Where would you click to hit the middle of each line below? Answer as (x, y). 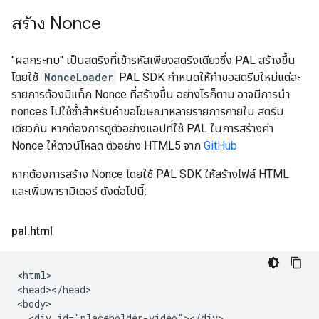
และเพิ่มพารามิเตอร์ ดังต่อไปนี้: (79, 191)
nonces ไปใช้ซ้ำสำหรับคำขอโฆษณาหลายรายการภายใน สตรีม (147, 111)
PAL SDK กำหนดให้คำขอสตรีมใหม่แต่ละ (208, 77)
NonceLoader (79, 77)
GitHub (220, 146)
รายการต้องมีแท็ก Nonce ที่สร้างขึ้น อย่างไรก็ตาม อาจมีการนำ (151, 94)
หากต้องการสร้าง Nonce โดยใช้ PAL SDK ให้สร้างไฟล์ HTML (150, 174)
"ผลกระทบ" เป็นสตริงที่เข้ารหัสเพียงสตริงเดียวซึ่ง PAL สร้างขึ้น (153, 60)
